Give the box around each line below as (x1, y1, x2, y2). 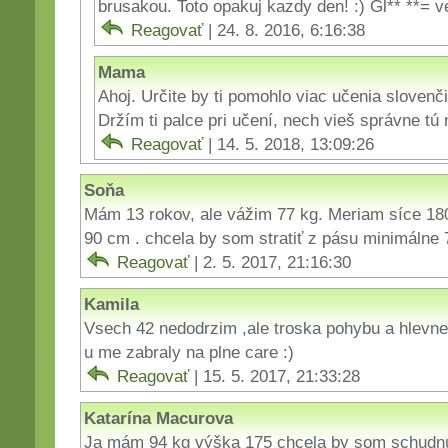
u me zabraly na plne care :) (84, 341, 294, 362)
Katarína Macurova (84, 407, 233, 428)
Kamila (84, 293, 139, 314)
